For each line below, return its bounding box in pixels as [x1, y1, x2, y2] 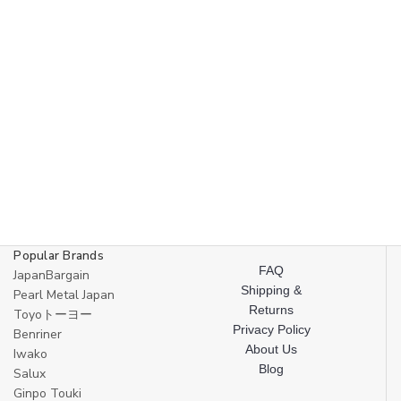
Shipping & [241, 283, 303, 298]
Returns [249, 303, 294, 318]
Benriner [13, 326, 63, 344]
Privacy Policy [232, 322, 311, 337]
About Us [245, 342, 298, 357]
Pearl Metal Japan [13, 286, 115, 304]
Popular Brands [13, 247, 104, 265]
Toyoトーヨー [13, 306, 93, 324]
